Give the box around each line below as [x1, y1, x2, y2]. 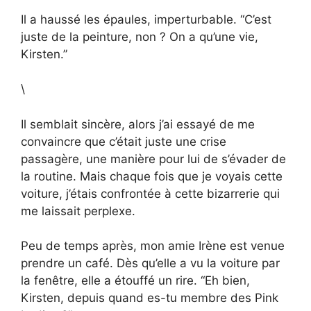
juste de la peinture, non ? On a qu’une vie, [21, 29, 258, 44]
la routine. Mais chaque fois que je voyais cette [21, 169, 283, 183]
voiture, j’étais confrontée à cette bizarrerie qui [21, 186, 280, 201]
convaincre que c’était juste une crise [21, 134, 226, 149]
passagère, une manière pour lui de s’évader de [21, 151, 286, 166]
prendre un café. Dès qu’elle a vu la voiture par [21, 256, 280, 271]
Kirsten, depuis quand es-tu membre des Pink [21, 291, 278, 305]
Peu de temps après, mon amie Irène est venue [21, 239, 285, 253]
